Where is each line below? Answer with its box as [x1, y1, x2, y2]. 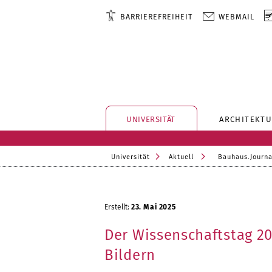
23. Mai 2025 [131, 203, 176, 211]
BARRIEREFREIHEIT [120, 12, 193, 21]
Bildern [104, 246, 155, 263]
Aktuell [169, 153, 194, 161]
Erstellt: [104, 203, 131, 211]
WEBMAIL [219, 12, 255, 21]
